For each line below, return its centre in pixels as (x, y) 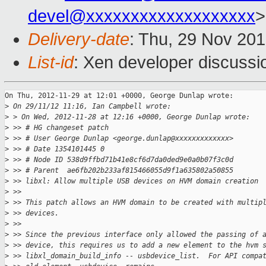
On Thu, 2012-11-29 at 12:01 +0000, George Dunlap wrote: (119, 96)
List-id (51, 63)
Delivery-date (79, 39)
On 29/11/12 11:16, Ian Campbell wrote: (90, 107)
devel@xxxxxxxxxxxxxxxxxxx (142, 16)
